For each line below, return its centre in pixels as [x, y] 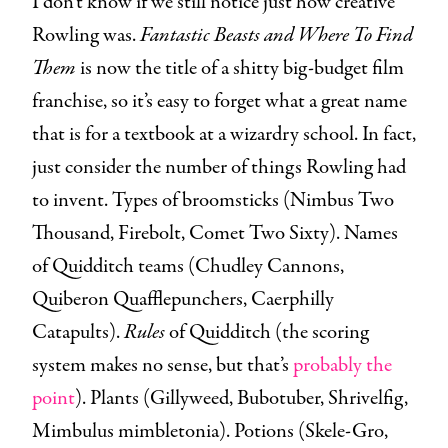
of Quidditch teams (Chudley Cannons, [188, 267]
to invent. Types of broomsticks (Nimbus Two [213, 201]
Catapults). [78, 333]
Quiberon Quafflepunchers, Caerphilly [183, 300]
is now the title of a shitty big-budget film [240, 69]
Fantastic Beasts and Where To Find [276, 36]
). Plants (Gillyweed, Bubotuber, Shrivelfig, [241, 399]
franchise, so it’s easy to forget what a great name [219, 102]
